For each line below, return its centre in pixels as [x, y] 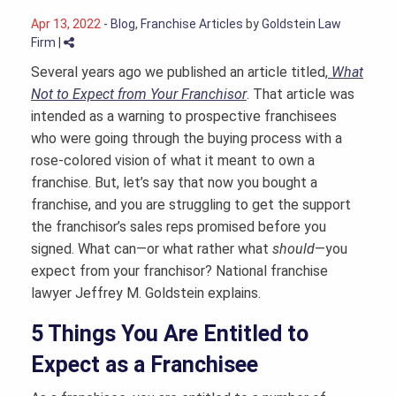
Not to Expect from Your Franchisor [139, 95]
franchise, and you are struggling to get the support [191, 205]
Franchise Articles [192, 24]
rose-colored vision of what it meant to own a [173, 161]
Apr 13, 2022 [66, 24]
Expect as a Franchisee [145, 365]
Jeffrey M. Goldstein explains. [166, 293]
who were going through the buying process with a [187, 139]
